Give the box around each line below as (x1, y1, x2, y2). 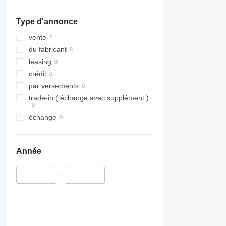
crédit (28, 70, 46, 78)
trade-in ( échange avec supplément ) (28, 94, 149, 102)
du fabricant (28, 45, 67, 54)
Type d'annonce (16, 17, 78, 26)
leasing (28, 58, 51, 66)
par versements (28, 82, 79, 90)
